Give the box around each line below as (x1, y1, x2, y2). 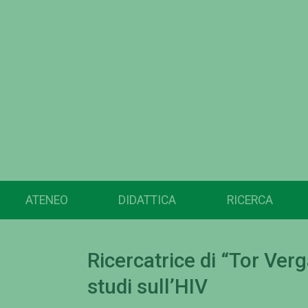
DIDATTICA (118, 193, 177, 208)
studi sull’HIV (87, 275, 208, 299)
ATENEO (25, 193, 68, 208)
